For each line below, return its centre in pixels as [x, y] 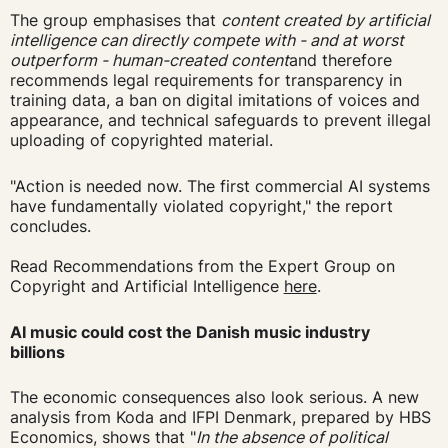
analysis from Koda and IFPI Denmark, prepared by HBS [220, 417]
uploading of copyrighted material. [143, 140]
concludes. [50, 225]
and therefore [340, 60]
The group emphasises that [115, 20]
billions [37, 351]
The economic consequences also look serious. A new [214, 397]
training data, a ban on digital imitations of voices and [214, 100]
